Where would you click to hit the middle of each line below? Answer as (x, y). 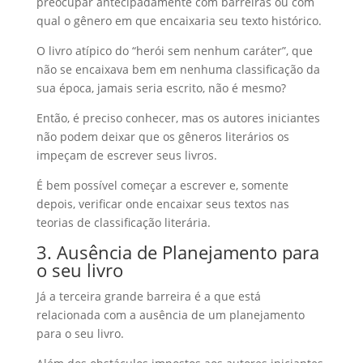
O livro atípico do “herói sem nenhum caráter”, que (174, 51)
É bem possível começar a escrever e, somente (162, 185)
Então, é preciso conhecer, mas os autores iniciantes (178, 118)
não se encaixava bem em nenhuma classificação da (178, 69)
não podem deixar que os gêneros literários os (162, 137)
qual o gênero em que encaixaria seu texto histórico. (179, 21)
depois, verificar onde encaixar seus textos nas (162, 204)
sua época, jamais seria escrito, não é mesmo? (161, 88)
